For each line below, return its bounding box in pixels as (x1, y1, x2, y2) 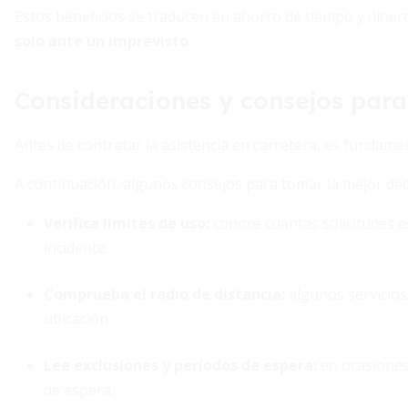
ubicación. (44, 309, 111, 329)
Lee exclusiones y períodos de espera (44, 355, 313, 375)
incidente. (44, 238, 108, 258)
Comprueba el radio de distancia (44, 284, 281, 304)
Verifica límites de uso (44, 213, 206, 233)
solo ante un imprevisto (15, 31, 189, 51)
